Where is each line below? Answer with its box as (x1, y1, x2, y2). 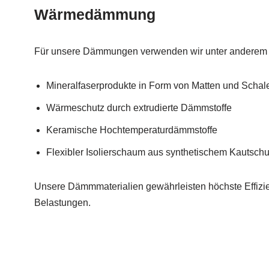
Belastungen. (34, 198, 91, 208)
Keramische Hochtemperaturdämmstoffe (46, 125, 217, 136)
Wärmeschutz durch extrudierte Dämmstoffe (46, 103, 232, 113)
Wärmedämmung (34, 6, 156, 23)
